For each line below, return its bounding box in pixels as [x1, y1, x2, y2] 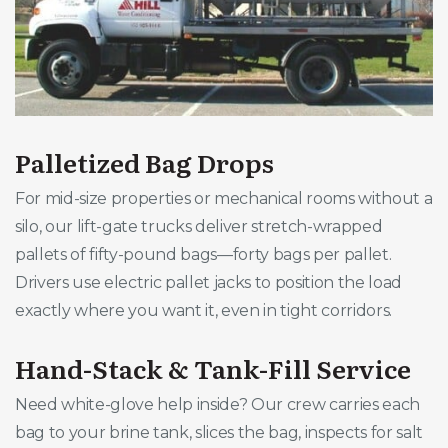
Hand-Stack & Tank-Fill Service [15, 348, 411, 387]
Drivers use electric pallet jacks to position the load [15, 272, 403, 292]
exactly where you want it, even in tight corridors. [15, 300, 393, 320]
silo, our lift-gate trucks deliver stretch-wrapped [15, 216, 383, 236]
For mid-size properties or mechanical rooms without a [15, 188, 433, 208]
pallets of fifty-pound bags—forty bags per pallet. [15, 244, 392, 264]
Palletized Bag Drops [15, 142, 274, 181]
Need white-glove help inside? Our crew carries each [15, 394, 421, 414]
